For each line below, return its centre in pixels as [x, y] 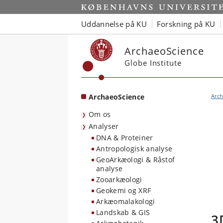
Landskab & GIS [123, 212]
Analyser [104, 126]
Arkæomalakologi [126, 201]
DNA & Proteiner [125, 138]
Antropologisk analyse [134, 149]
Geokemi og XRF [124, 190]
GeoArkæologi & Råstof [136, 160]
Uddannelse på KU [114, 24]
